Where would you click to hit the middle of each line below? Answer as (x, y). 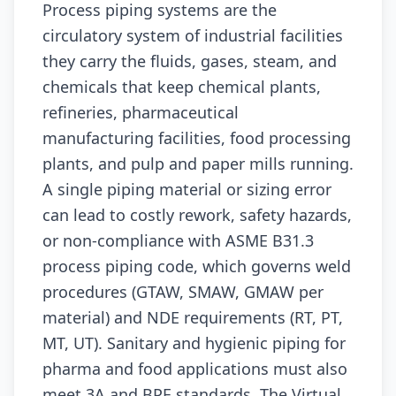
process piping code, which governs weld (197, 266)
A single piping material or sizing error (187, 189)
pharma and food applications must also (195, 369)
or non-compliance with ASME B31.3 (178, 240)
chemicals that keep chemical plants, (182, 87)
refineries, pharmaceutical (141, 112)
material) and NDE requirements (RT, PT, (193, 317)
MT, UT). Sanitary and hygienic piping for (194, 343)
